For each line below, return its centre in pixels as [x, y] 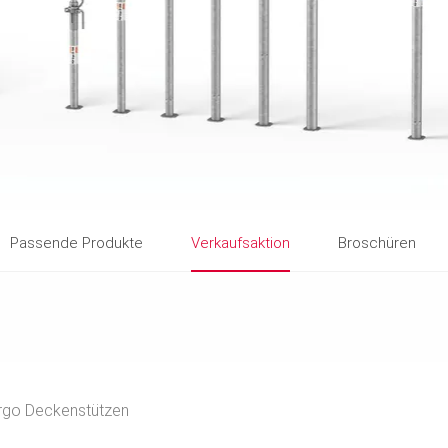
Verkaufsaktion [240, 243]
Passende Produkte [76, 243]
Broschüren [377, 243]
